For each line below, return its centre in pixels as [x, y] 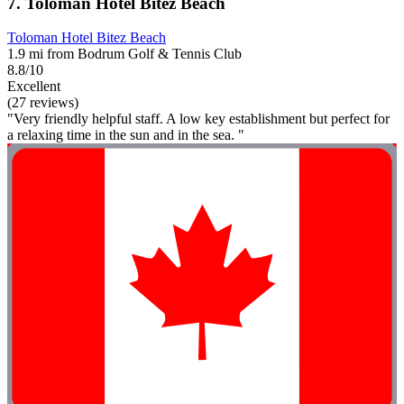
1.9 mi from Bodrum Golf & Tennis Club [124, 54]
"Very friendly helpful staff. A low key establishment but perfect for [198, 119]
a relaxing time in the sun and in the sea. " [126, 135]
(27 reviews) [43, 103]
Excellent [34, 87]
